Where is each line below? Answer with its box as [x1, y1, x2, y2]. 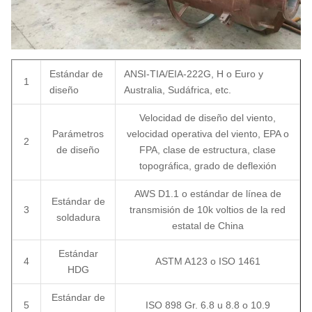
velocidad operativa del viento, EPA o [126, 128, 289, 139]
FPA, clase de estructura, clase [139, 144, 276, 155]
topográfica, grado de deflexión [139, 160, 276, 171]
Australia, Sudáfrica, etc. [124, 84, 231, 95]
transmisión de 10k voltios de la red [130, 204, 286, 215]
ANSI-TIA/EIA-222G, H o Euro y [124, 68, 263, 79]
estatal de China [171, 220, 244, 231]
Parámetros [52, 128, 104, 139]
